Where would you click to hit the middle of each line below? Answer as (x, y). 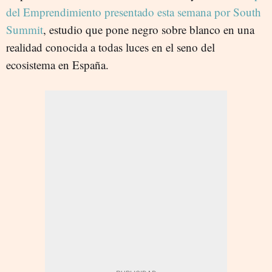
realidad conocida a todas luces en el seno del (110, 47)
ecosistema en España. (57, 64)
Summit (25, 29)
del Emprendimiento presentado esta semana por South (134, 12)
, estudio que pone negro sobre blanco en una (149, 29)
